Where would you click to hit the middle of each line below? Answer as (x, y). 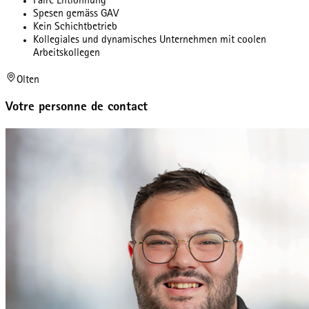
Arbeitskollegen (67, 53)
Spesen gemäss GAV (76, 14)
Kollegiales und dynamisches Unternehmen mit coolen (150, 40)
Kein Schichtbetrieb (75, 27)
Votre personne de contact (77, 108)
